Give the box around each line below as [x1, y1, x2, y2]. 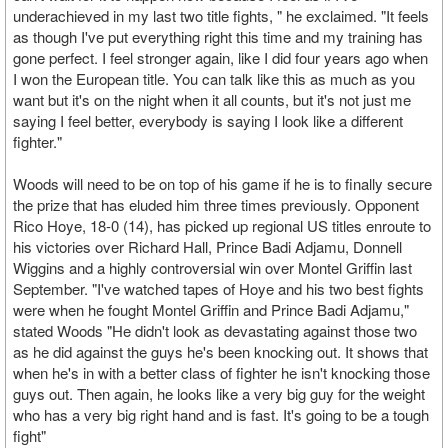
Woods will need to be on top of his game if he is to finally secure [13, 173, 432, 194]
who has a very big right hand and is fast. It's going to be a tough [13, 404, 429, 425]
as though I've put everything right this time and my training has [13, 26, 423, 47]
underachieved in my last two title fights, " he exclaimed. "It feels [13, 5, 429, 26]
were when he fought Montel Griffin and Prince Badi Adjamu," [13, 299, 409, 320]
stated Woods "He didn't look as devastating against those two [13, 320, 417, 341]
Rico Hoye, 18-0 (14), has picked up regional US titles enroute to [13, 215, 431, 236]
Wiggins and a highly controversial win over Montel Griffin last [13, 257, 412, 278]
